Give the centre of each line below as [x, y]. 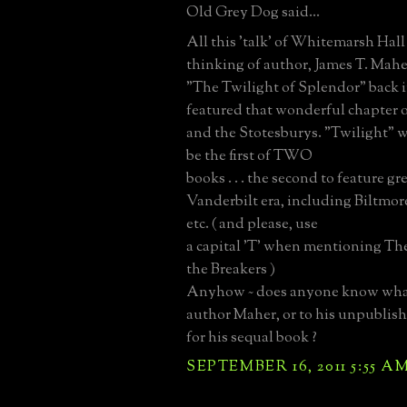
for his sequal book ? [252, 338]
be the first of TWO [249, 156]
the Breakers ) [231, 269]
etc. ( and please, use [252, 224]
